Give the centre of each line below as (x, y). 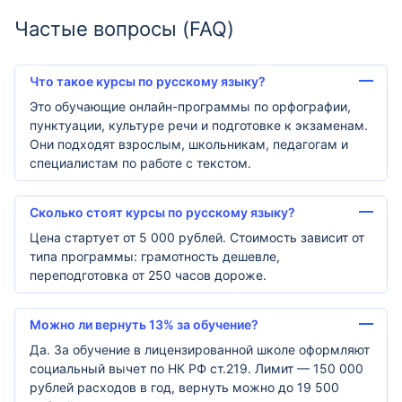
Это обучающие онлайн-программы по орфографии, (190, 106)
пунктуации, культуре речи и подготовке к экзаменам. (199, 125)
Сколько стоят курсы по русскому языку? (162, 212)
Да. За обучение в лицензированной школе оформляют (200, 349)
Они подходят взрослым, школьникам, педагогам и (189, 144)
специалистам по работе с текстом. (140, 162)
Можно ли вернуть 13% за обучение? (144, 324)
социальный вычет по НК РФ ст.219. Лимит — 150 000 (197, 368)
